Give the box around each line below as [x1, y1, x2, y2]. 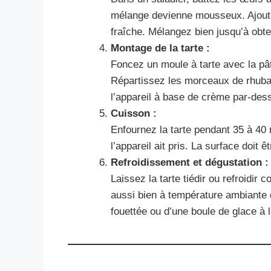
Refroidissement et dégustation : [111, 156, 269, 168]
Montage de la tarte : [111, 42, 210, 54]
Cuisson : [111, 107, 157, 119]
